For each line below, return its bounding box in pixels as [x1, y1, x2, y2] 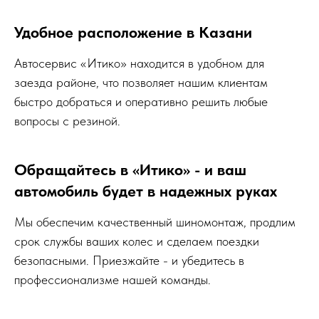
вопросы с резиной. [14, 113, 120, 128]
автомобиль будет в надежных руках [14, 182, 277, 200]
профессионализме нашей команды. [14, 272, 211, 287]
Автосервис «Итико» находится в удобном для [14, 56, 264, 70]
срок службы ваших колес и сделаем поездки [14, 234, 259, 249]
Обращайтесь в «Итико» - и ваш [14, 160, 246, 179]
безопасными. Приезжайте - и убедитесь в [14, 253, 244, 268]
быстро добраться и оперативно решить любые [14, 94, 268, 109]
